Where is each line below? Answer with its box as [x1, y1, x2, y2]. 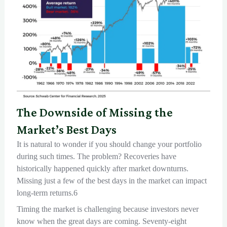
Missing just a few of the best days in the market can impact [16, 176, 207, 185]
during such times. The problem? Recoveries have [16, 152, 176, 161]
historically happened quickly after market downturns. [16, 164, 188, 173]
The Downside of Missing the [16, 105, 173, 120]
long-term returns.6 [16, 188, 78, 198]
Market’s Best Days [16, 123, 117, 137]
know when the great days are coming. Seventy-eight [16, 217, 186, 226]
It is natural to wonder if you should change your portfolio [16, 140, 202, 149]
